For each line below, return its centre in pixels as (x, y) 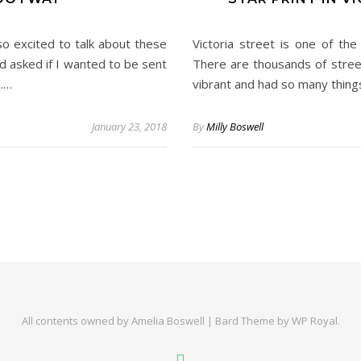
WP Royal (314, 321)
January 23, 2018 (129, 127)
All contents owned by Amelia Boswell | (118, 321)
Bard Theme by (253, 321)
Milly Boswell (235, 127)
